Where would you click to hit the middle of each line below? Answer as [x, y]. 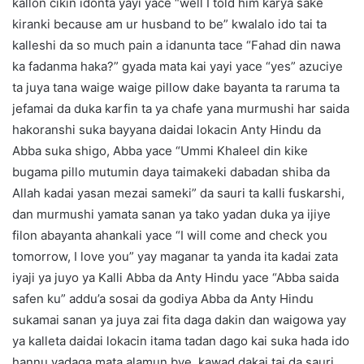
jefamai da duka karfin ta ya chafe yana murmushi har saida [181, 109]
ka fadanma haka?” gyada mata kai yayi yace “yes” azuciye [178, 67]
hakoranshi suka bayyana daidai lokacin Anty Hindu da [167, 130]
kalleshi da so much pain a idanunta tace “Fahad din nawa [176, 45]
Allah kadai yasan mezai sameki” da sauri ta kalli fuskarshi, [178, 193]
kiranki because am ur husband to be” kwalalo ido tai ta [169, 24]
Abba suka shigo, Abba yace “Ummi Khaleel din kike [160, 151]
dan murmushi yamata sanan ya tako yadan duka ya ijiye [171, 214]
